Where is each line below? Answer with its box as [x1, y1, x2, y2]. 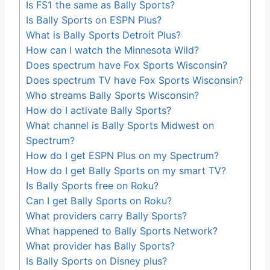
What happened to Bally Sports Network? [26, 224, 218, 237]
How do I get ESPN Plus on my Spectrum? [26, 149, 219, 162]
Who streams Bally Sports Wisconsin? [26, 89, 199, 101]
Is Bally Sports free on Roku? [26, 179, 159, 192]
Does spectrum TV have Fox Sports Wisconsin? [26, 74, 243, 86]
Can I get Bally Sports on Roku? [26, 194, 172, 207]
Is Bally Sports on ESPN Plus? [26, 13, 162, 26]
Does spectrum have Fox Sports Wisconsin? [26, 58, 227, 71]
